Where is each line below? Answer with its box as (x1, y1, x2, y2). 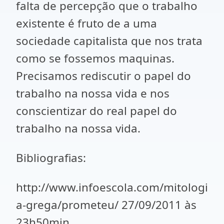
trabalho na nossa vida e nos (16, 85, 169, 101)
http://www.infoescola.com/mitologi (16, 179, 208, 195)
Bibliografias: (16, 150, 89, 165)
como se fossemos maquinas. (16, 50, 174, 66)
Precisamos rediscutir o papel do (16, 68, 191, 83)
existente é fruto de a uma (16, 15, 157, 31)
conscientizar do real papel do (16, 103, 177, 118)
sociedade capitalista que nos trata (16, 33, 202, 48)
